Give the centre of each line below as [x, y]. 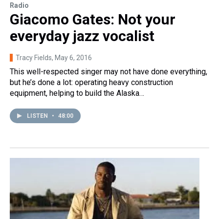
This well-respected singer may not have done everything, [109, 71]
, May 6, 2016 [72, 57]
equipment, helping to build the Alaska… [77, 93]
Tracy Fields [34, 57]
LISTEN [38, 116]
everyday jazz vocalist [82, 36]
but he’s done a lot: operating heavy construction [91, 82]
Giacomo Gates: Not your [93, 19]
